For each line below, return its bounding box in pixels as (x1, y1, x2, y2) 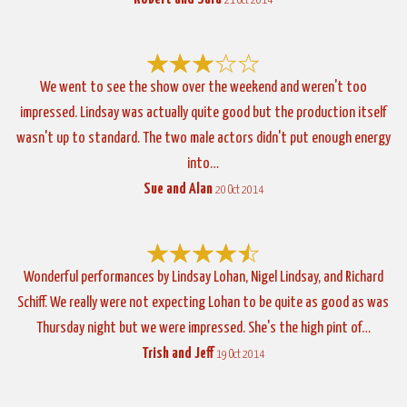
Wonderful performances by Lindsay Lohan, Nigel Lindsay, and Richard (23, 269, 383, 285)
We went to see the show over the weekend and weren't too (39, 79, 367, 95)
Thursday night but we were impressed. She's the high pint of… (35, 320, 371, 336)
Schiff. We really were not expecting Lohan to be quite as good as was (17, 294, 390, 311)
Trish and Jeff (142, 345, 214, 362)
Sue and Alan (143, 181, 213, 197)
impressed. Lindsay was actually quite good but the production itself (19, 104, 387, 121)
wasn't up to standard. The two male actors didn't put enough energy (15, 130, 391, 146)
